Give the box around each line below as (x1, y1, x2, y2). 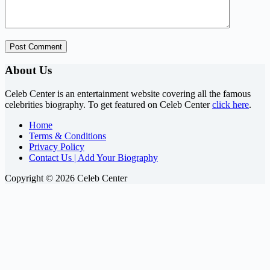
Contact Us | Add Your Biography (29, 152, 158, 163)
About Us (5, 64, 52, 77)
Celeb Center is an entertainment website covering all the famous (5, 88, 251, 99)
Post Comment (10, 42, 62, 51)
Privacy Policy (29, 141, 84, 152)
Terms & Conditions (29, 130, 106, 141)
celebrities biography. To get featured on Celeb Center (5, 99, 212, 110)
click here (212, 99, 249, 110)
